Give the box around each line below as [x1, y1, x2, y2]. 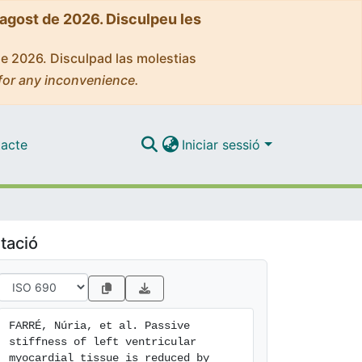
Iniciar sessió [182, 136, 265, 153]
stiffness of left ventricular [9, 335, 196, 348]
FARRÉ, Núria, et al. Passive [9, 319, 190, 332]
